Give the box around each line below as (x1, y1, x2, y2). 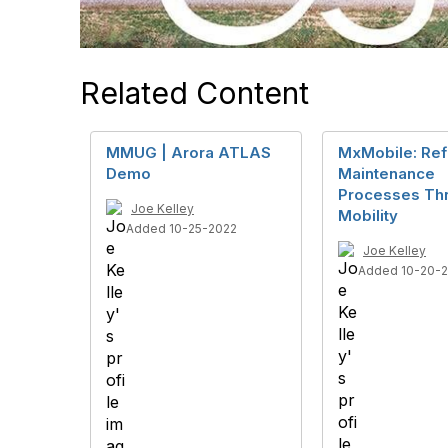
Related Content (80, 75, 309, 111)
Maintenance (338, 164, 435, 183)
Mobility (338, 206, 398, 225)
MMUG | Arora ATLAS (106, 143, 271, 162)
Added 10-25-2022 (126, 221, 237, 236)
